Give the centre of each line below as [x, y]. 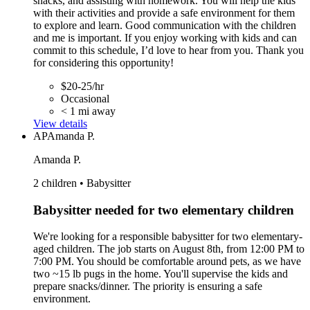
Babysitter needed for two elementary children [164, 210]
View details [60, 123]
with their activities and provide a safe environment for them [164, 12]
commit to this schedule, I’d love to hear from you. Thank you [168, 50]
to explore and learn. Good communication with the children [165, 25]
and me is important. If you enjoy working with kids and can [165, 37]
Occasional [85, 98]
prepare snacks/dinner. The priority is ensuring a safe [148, 286]
